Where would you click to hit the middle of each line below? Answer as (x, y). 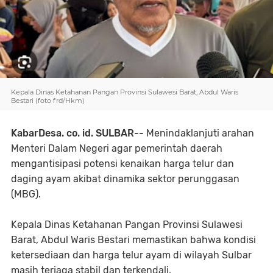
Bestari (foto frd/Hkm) (49, 101)
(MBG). (26, 194)
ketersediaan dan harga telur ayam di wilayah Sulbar (131, 255)
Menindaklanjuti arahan (200, 133)
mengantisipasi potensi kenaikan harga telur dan (122, 164)
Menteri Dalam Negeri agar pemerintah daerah (117, 148)
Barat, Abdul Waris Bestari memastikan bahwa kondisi (133, 240)
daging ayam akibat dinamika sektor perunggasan (125, 179)
